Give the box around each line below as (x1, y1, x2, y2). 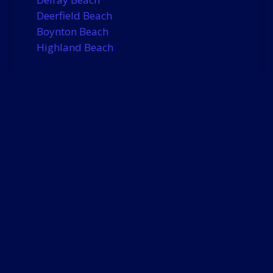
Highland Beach (36, 40, 113, 55)
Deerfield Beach (36, 9, 112, 23)
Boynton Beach (36, 24, 108, 39)
